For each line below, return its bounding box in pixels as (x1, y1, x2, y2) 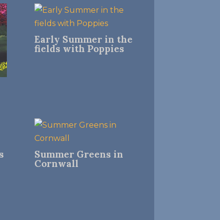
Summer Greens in (34, 148, 123, 161)
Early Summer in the (34, 33, 133, 45)
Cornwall (34, 158, 79, 170)
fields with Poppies (34, 43, 124, 55)
